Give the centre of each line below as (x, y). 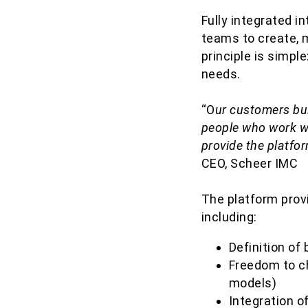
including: (229, 217)
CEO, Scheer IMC (250, 163)
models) (253, 283)
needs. (221, 74)
